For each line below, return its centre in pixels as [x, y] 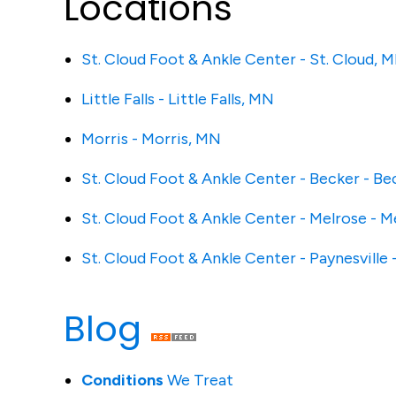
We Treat [198, 380]
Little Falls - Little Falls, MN [178, 99]
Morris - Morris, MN [151, 139]
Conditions [122, 380]
